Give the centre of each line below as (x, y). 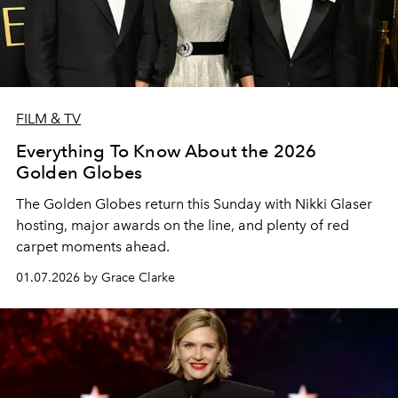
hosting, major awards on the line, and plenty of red (183, 226)
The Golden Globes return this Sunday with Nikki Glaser (194, 204)
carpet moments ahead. (93, 247)
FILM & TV (48, 119)
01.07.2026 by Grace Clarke (96, 278)
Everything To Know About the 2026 (167, 151)
